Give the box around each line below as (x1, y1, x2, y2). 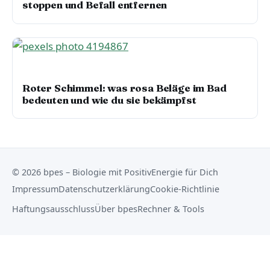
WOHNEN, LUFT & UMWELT (22, 67, 127, 78)
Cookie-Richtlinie (150, 183, 219, 195)
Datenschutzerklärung (58, 183, 150, 195)
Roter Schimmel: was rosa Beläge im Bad (22, 81, 227, 94)
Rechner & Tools (137, 202, 204, 215)
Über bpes (95, 202, 137, 215)
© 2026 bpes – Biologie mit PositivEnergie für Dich (12, 166, 218, 178)
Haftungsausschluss (12, 202, 95, 215)
